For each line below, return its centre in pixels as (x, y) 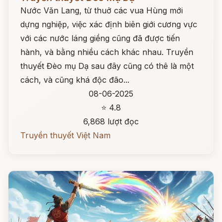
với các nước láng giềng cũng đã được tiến (100, 38)
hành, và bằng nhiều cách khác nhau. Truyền (107, 52)
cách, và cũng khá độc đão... (75, 80)
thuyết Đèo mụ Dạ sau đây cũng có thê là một (107, 66)
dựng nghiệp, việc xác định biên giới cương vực (109, 24)
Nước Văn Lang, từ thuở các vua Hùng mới (102, 10)
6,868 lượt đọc (111, 121)
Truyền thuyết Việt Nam (65, 135)
